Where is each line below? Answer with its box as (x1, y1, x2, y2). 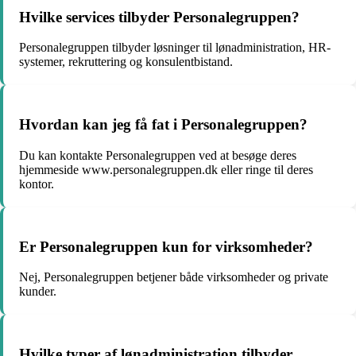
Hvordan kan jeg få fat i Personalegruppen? (19, 116, 308, 133)
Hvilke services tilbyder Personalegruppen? (19, 8, 300, 25)
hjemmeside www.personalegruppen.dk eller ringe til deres (19, 162, 313, 176)
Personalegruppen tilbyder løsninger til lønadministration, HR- (19, 41, 331, 55)
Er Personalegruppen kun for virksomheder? (19, 238, 313, 255)
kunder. (19, 284, 56, 299)
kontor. (19, 176, 54, 191)
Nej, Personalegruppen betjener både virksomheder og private (19, 270, 328, 284)
